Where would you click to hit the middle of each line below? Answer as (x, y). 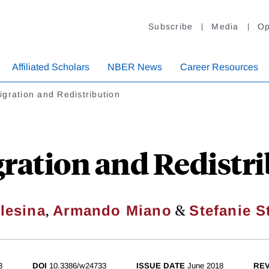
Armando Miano (112, 211)
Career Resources (219, 67)
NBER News (135, 67)
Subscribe (171, 27)
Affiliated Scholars (51, 67)
